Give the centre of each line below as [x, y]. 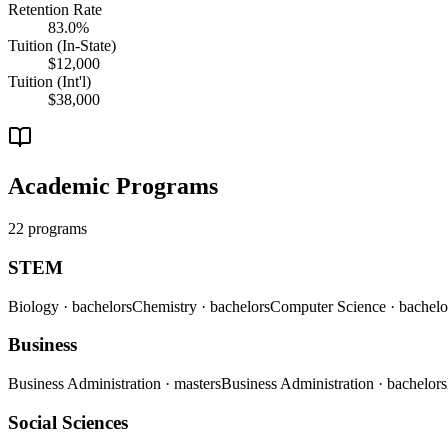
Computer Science [330, 306]
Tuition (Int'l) [49, 82]
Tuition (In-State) [62, 46]
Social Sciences [68, 422]
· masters [193, 383]
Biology [35, 306]
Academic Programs [113, 186]
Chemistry [166, 306]
